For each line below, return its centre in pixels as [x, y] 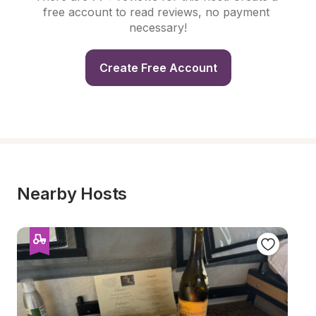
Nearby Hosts [72, 194]
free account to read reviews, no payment [156, 12]
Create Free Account [158, 68]
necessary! [158, 28]
